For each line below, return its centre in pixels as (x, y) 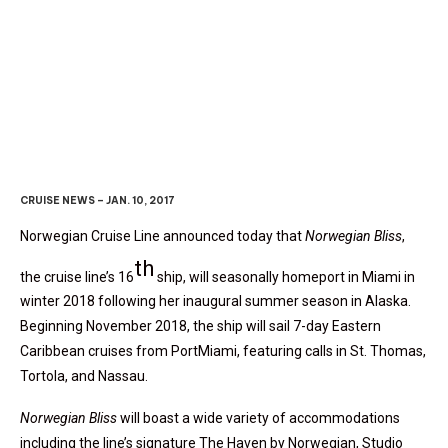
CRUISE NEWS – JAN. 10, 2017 (97, 200)
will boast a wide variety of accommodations (258, 418)
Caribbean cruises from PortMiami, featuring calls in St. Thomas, (223, 351)
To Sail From (322, 118)
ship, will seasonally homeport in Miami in (284, 276)
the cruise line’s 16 (77, 276)
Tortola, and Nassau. (84, 376)
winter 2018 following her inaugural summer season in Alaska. (215, 301)
